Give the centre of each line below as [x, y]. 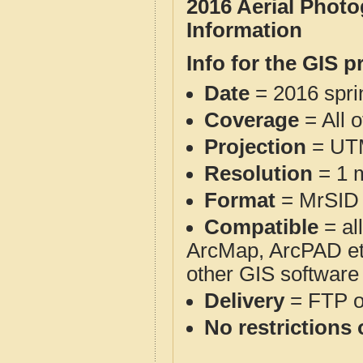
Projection [255, 147]
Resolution [258, 173]
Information [244, 30]
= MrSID [317, 200]
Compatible [261, 227]
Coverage [252, 120]
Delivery [244, 301]
